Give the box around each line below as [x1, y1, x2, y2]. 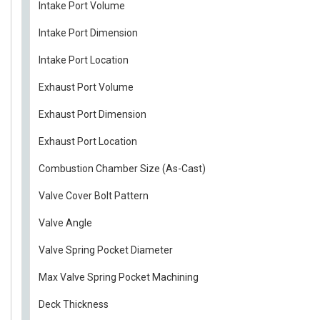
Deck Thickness [39, 299, 109, 310]
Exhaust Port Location [39, 136, 137, 147]
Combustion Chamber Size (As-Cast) [39, 163, 206, 174]
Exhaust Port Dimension [39, 109, 146, 120]
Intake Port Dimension [39, 27, 138, 39]
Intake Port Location [39, 54, 129, 66]
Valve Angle [39, 217, 92, 229]
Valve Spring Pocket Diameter [39, 244, 173, 256]
